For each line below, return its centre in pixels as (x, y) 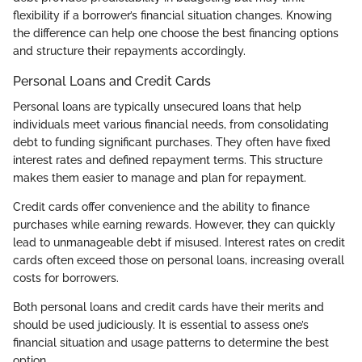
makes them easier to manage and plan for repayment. (160, 178)
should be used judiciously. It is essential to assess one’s (161, 325)
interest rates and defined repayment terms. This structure (168, 160)
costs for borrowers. (66, 278)
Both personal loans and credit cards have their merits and (168, 307)
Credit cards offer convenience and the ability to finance (161, 207)
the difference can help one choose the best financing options (176, 34)
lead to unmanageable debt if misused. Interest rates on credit (179, 243)
